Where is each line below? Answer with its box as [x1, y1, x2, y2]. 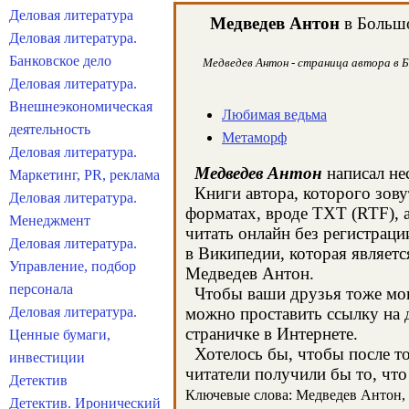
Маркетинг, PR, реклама [9, 167, 160, 183]
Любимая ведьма [222, 107, 327, 122]
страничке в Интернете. [185, 324, 358, 343]
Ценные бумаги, [9, 327, 110, 342]
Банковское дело [9, 53, 111, 68]
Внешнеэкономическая [9, 99, 152, 114]
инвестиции [9, 350, 85, 365]
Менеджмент [9, 213, 90, 228]
